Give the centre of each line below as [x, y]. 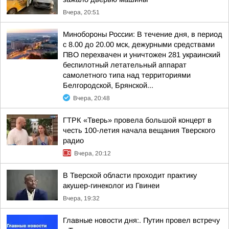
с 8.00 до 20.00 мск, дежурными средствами [139, 44]
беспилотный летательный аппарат [125, 65]
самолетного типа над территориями [127, 75]
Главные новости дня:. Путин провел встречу [141, 220]
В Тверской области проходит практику [130, 175]
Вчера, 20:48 [91, 98]
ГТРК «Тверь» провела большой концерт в [137, 120]
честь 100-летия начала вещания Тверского [139, 130]
